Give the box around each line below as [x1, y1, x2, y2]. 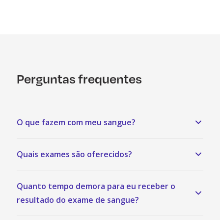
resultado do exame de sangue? [17, 194, 139, 206]
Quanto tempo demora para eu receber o [17, 181, 175, 192]
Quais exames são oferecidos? [17, 149, 132, 160]
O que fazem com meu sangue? [17, 117, 136, 128]
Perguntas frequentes [17, 71, 142, 87]
